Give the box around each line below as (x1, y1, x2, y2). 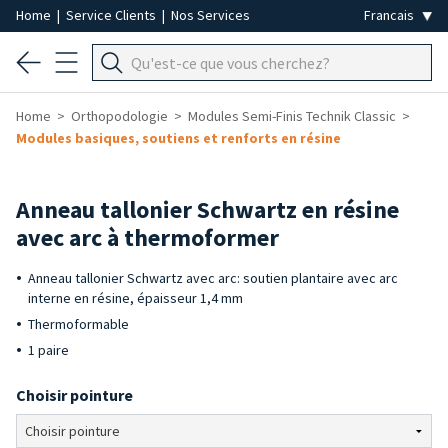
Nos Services (171, 6, 250, 24)
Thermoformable (28, 315, 129, 333)
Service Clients (66, 6, 159, 24)
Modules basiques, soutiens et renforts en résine (16, 129, 341, 147)
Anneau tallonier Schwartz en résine (16, 194, 399, 225)
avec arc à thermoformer (16, 222, 279, 253)
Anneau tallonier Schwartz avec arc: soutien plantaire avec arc (28, 269, 398, 287)
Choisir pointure (16, 385, 133, 405)
